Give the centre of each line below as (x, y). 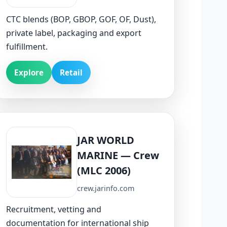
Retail (71, 72)
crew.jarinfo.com (106, 188)
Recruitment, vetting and (54, 209)
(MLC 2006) (104, 171)
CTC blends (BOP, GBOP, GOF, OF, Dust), (81, 19)
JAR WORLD (106, 140)
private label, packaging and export (74, 33)
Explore (29, 72)
